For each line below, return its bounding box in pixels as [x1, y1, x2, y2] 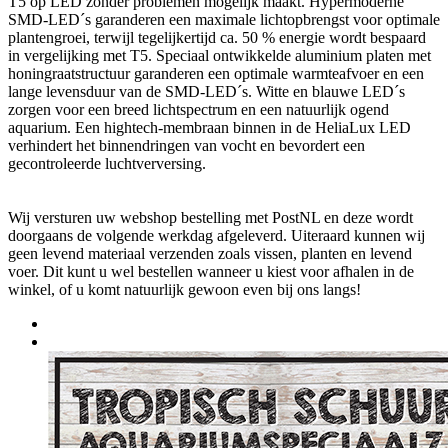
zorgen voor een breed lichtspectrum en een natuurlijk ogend [8, 100, 389, 118]
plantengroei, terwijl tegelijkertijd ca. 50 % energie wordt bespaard [8, 28, 426, 46]
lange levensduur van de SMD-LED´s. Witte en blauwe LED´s [8, 82, 405, 100]
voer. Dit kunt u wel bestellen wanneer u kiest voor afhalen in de [8, 262, 414, 280]
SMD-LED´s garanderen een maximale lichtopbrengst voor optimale [8, 10, 440, 28]
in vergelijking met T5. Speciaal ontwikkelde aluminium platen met [8, 46, 431, 64]
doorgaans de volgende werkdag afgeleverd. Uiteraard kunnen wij [8, 226, 425, 244]
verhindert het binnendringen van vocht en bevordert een [8, 136, 365, 154]
